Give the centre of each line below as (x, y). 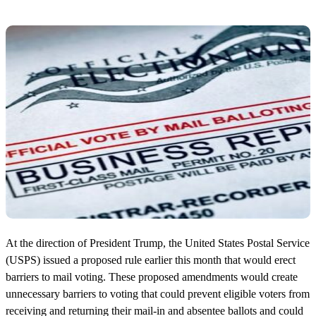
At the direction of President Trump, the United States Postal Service (158, 243)
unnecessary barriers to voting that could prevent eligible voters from (158, 293)
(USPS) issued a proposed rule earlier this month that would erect (151, 260)
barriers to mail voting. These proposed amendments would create (152, 276)
